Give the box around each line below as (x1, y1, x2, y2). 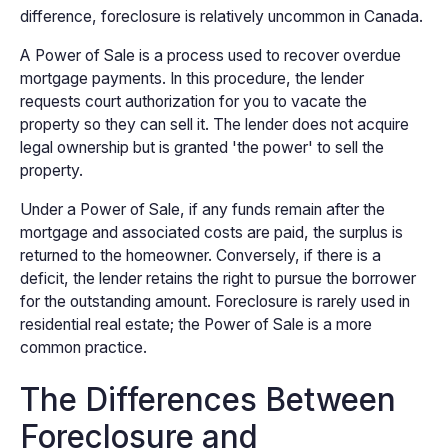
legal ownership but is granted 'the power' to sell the (19, 137, 384, 157)
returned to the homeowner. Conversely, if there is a (19, 245, 381, 265)
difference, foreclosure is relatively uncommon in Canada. (19, 7, 423, 27)
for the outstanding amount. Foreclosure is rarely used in (19, 291, 410, 311)
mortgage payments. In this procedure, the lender (19, 68, 364, 88)
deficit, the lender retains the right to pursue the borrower (19, 268, 416, 288)
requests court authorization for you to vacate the (19, 91, 367, 111)
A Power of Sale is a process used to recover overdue (19, 45, 401, 65)
